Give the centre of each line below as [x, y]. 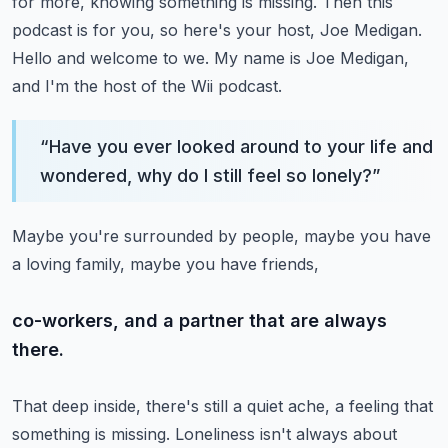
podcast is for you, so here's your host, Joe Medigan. [217, 30]
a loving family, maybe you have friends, [165, 264]
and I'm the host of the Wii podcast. [147, 86]
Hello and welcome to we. [110, 58]
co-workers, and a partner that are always [199, 320]
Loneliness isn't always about [286, 434]
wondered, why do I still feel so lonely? [206, 175]
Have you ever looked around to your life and [241, 146]
